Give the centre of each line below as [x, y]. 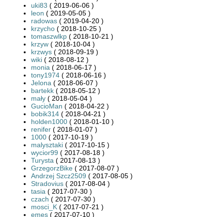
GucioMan [47, 106]
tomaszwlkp [49, 36]
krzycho [43, 28]
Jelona [41, 83]
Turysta [42, 160]
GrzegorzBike [52, 168]
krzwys [41, 52]
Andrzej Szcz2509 [59, 176]
